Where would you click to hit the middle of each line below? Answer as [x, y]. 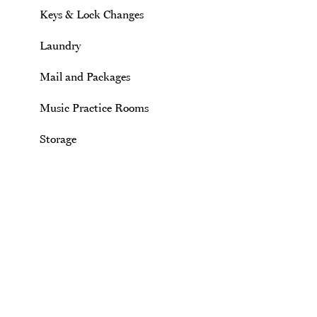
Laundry [60, 45]
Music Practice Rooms [94, 108]
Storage [58, 139]
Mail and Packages [85, 76]
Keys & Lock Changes [92, 14]
